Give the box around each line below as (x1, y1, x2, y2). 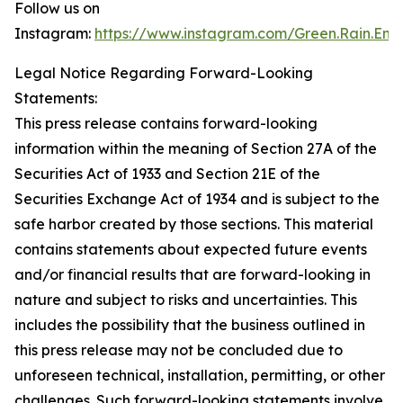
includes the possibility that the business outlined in (14, 316, 365, 334)
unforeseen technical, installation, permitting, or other (14, 366, 385, 384)
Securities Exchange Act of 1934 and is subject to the (14, 190, 380, 208)
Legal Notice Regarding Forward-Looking (14, 64, 313, 82)
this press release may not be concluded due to (14, 341, 343, 359)
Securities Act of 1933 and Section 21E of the (14, 165, 320, 183)
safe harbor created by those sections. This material (14, 215, 373, 233)
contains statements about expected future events (14, 240, 367, 258)
